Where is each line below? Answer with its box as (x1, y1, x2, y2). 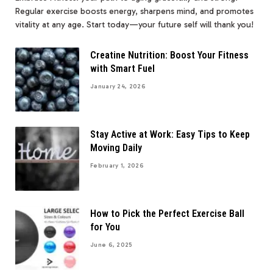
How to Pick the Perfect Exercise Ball (90, 207, 244, 219)
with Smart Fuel (90, 62, 155, 74)
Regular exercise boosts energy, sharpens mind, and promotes (15, 5, 253, 16)
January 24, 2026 (90, 82, 146, 90)
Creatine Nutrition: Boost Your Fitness (90, 49, 249, 61)
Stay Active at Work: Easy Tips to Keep (90, 128, 250, 140)
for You (90, 221, 120, 233)
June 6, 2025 (90, 241, 133, 249)
